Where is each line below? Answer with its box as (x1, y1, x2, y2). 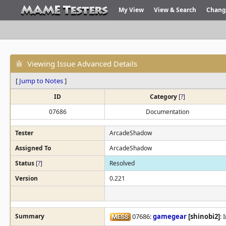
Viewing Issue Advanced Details (27, 58, 137, 69)
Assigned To (15, 144, 51, 152)
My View (119, 6, 144, 14)
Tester (15, 129, 33, 137)
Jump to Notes (19, 76, 63, 85)
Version (15, 174, 38, 183)
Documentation (145, 107, 189, 116)
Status (15, 159, 36, 167)
